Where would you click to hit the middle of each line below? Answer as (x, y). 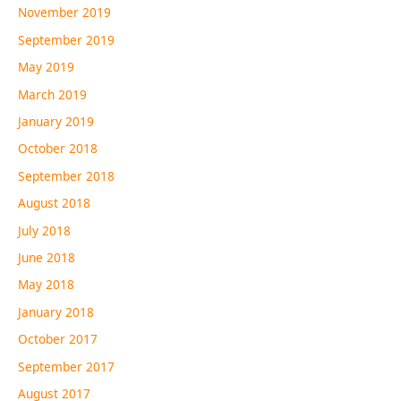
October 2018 (58, 149)
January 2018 (56, 311)
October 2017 (58, 339)
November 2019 (64, 13)
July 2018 (44, 230)
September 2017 (66, 366)
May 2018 (46, 285)
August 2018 (54, 203)
